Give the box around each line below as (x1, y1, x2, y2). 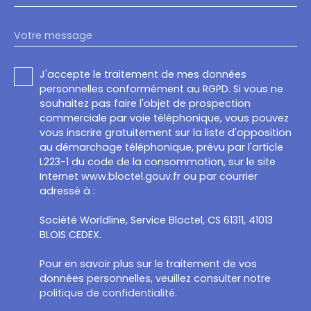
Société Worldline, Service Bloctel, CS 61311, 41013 (40, 212, 273, 227)
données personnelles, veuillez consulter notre (40, 271, 271, 285)
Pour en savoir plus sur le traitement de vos (40, 256, 257, 271)
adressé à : (40, 183, 95, 198)
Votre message (14, 28, 92, 42)
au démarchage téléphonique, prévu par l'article (40, 140, 283, 154)
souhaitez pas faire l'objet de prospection (40, 96, 251, 110)
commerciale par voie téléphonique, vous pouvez (40, 110, 289, 125)
